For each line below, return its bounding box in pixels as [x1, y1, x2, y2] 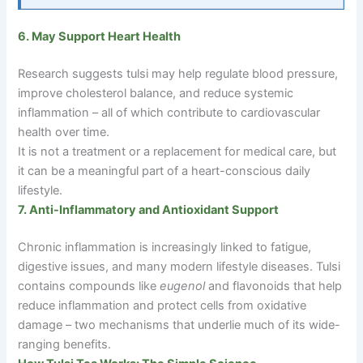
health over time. [18, 125, 110, 140]
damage [18, 318, 66, 333]
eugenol [160, 279, 206, 294]
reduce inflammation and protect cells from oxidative [18, 298, 307, 314]
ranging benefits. [18, 337, 112, 352]
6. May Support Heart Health [18, 29, 181, 45]
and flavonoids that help [205, 279, 343, 294]
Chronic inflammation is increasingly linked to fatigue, [18, 240, 312, 255]
